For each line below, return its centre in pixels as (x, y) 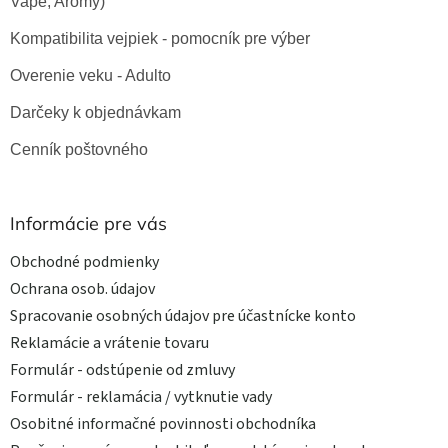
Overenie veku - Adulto (90, 75)
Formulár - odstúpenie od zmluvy (122, 369)
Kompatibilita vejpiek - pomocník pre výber (160, 38)
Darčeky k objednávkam (95, 112)
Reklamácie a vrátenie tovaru (109, 342)
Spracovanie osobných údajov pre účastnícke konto (183, 315)
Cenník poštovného (79, 149)
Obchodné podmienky (84, 261)
